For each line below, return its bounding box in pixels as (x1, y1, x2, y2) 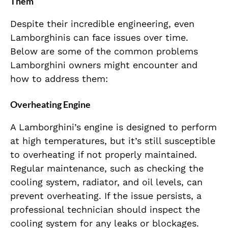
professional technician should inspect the (10, 204, 200, 215)
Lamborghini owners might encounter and (10, 60, 197, 71)
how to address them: (10, 73, 108, 84)
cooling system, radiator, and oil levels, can (10, 177, 203, 188)
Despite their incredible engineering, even (10, 18, 194, 30)
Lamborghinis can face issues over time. (10, 32, 188, 43)
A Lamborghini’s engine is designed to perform (10, 122, 217, 133)
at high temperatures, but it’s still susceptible (10, 135, 215, 147)
